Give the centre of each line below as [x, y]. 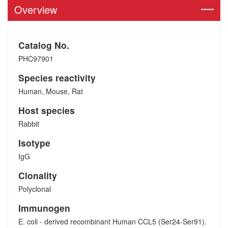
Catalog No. [44, 45]
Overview [35, 9]
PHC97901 [36, 59]
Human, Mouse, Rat [51, 91]
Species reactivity [57, 78]
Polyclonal [35, 189]
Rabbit [29, 124]
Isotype [34, 143]
